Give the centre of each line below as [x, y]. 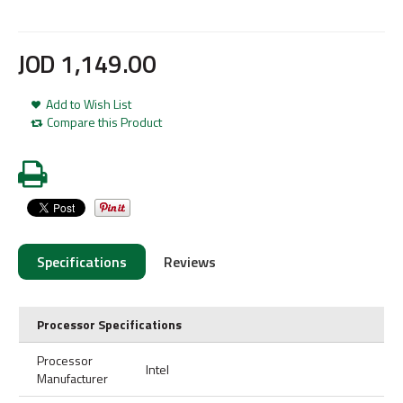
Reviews [190, 262]
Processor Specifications [109, 324]
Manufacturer [72, 378]
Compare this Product [104, 122]
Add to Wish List [89, 104]
